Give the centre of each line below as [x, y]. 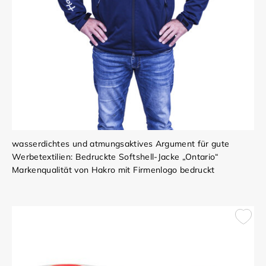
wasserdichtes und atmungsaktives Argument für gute [121, 143]
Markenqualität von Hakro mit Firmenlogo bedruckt [113, 170]
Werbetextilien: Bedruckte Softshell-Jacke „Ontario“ [115, 156]
